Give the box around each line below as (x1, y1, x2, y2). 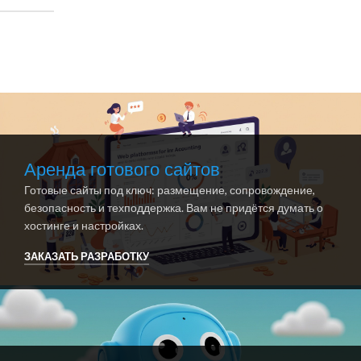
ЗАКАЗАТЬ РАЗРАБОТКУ (23, 249, 149, 263)
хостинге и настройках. (23, 218, 143, 233)
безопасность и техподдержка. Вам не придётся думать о (23, 201, 323, 215)
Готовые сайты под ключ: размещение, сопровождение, (23, 183, 315, 197)
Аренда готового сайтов (23, 157, 220, 183)
